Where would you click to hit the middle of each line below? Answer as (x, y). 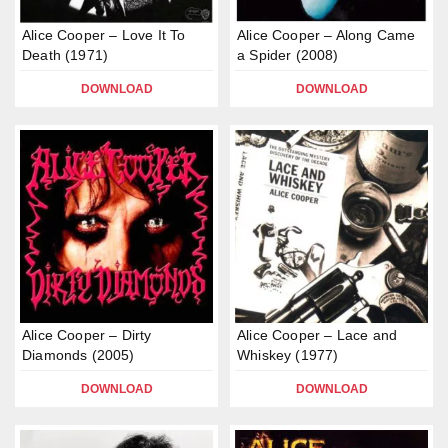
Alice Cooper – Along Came (326, 35)
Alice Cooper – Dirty (87, 335)
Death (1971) (65, 55)
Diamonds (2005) (78, 355)
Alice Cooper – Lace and (317, 335)
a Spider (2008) (288, 55)
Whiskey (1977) (288, 355)
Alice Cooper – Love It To (104, 35)
